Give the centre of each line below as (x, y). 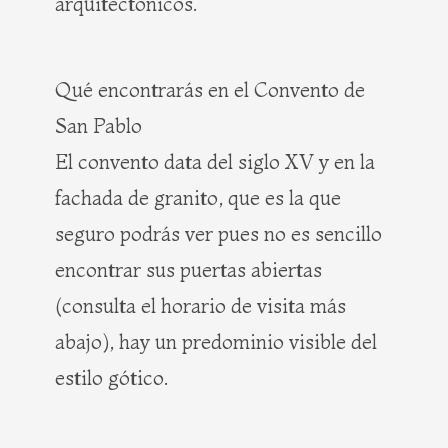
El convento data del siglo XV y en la (215, 161)
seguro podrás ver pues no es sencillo (218, 233)
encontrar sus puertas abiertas (188, 269)
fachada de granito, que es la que (198, 197)
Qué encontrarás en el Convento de (210, 89)
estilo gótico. (111, 377)
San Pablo (98, 125)
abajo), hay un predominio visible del (216, 341)
